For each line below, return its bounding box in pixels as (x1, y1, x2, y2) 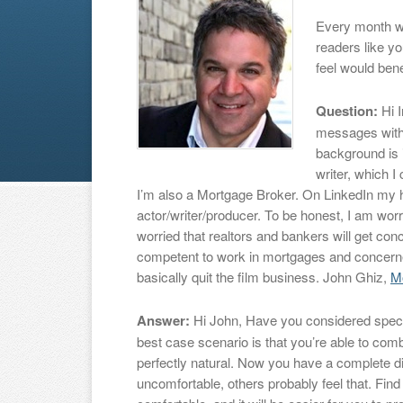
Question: (316, 101, 378, 121)
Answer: (137, 310, 190, 330)
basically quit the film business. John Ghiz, (137, 267, 390, 286)
